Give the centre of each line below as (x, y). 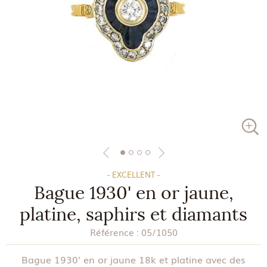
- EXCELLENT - (133, 174)
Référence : (114, 232)
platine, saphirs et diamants (133, 215)
